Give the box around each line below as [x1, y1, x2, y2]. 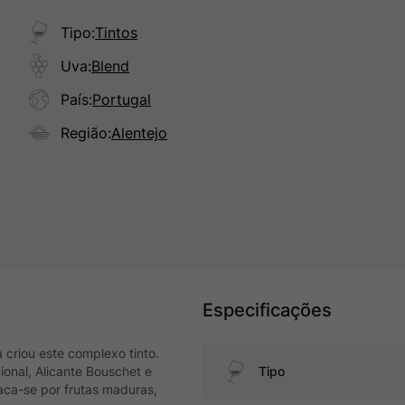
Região [61, 124, 108, 142]
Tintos [95, 24, 138, 42]
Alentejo [111, 124, 168, 142]
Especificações [202, 299, 332, 321]
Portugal [92, 90, 152, 108]
